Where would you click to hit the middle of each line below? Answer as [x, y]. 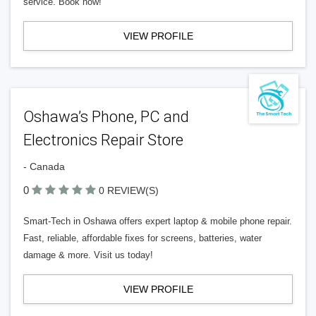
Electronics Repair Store [103, 140]
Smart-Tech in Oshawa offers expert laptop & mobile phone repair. [158, 221]
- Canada [44, 166]
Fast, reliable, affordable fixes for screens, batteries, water [142, 238]
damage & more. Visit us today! [88, 255]
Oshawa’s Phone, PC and [106, 117]
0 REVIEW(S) [129, 190]
